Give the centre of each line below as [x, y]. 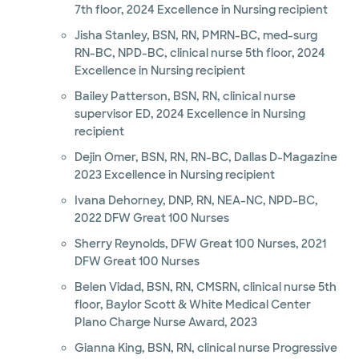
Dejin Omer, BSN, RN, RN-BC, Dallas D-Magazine [206, 157]
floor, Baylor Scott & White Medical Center [192, 305]
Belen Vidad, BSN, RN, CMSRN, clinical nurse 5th [205, 287]
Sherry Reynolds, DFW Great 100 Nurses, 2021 [200, 244]
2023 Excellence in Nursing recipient [175, 175]
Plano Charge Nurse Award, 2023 [165, 322]
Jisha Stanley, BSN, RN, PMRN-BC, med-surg [196, 35]
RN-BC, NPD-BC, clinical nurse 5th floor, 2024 [200, 53]
